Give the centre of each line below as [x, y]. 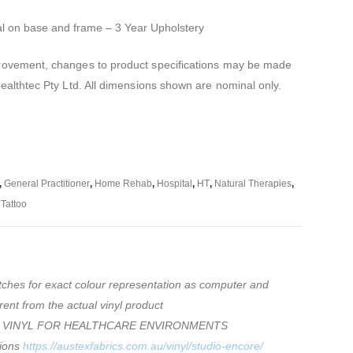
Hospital [175, 184]
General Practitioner [47, 184]
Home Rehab [123, 184]
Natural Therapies [253, 184]
